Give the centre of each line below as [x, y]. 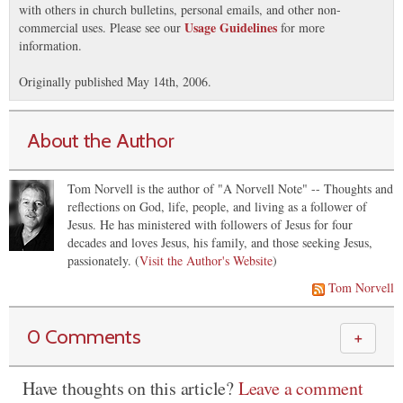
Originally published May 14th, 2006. [115, 81]
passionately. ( [103, 260]
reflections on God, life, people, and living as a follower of [217, 206]
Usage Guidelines [231, 27]
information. [50, 45]
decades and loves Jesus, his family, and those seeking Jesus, [220, 242]
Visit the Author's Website [206, 260]
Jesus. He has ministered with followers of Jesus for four [210, 224]
